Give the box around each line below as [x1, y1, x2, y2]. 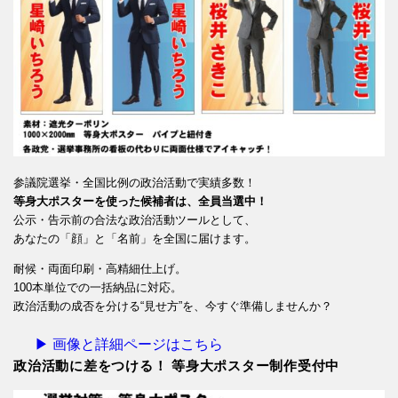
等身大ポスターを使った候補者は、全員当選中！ [13, 195, 267, 209]
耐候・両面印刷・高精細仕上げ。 [13, 262, 187, 276]
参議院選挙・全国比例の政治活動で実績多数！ [13, 176, 256, 190]
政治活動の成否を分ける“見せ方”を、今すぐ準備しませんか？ [13, 299, 332, 314]
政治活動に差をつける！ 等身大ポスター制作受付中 [13, 358, 340, 374]
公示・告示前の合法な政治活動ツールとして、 [13, 213, 256, 227]
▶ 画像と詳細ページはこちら [35, 337, 223, 353]
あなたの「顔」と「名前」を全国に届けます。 [13, 232, 256, 246]
